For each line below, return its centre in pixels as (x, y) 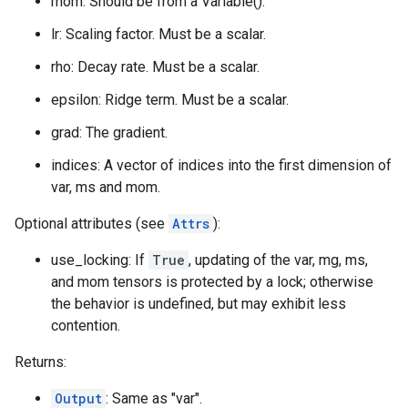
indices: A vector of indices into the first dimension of (221, 165)
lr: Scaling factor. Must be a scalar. (158, 34)
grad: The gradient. (109, 133)
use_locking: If (100, 260)
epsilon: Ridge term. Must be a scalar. (170, 100)
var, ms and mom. (106, 187)
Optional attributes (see (92, 224)
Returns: (41, 362)
